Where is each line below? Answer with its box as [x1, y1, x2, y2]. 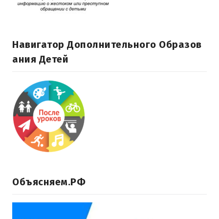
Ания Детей [12, 53, 68, 66]
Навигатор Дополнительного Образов [12, 39, 202, 51]
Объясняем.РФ [12, 176, 86, 188]
